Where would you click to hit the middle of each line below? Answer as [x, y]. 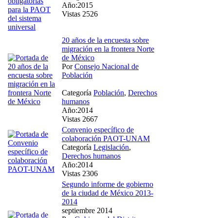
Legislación [111, 147]
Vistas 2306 [80, 173]
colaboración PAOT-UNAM [106, 138]
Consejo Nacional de [107, 66]
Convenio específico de [98, 129]
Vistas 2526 [80, 14]
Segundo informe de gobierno [108, 184]
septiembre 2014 [87, 210]
